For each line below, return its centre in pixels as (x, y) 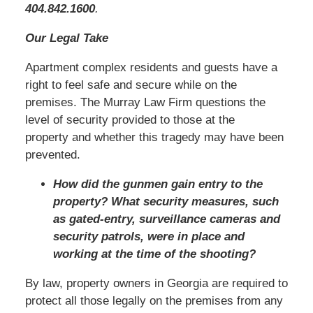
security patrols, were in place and (148, 236)
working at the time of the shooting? (154, 254)
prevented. (52, 154)
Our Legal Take (66, 38)
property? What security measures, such (166, 201)
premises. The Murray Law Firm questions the (145, 102)
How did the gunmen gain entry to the (158, 184)
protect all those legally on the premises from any (154, 300)
